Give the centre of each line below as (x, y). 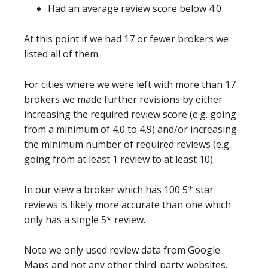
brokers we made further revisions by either (123, 99)
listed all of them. (62, 54)
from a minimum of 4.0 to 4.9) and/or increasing (130, 129)
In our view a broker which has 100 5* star (119, 189)
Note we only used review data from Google (122, 250)
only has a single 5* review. (85, 219)
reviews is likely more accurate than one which (127, 204)
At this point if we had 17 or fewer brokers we (126, 39)
